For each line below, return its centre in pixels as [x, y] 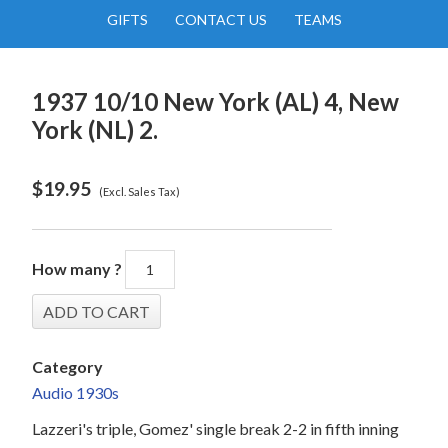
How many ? [77, 268]
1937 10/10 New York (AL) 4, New [216, 101]
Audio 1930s [76, 392]
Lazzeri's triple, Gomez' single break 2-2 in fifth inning [216, 428]
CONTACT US [220, 19]
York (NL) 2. [95, 129]
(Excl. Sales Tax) [140, 191]
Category [68, 366]
